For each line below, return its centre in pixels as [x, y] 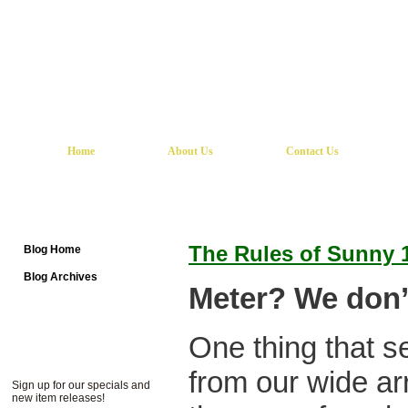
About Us [190, 151]
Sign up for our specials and [81, 385]
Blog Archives [61, 277]
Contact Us [312, 151]
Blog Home [52, 250]
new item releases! [58, 398]
